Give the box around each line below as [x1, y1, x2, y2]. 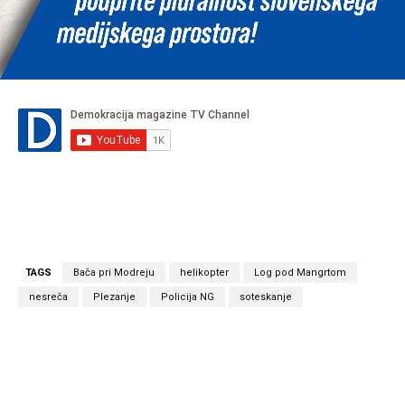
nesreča [29, 290, 68, 303]
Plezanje [93, 290, 136, 303]
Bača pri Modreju [73, 266, 155, 278]
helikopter [180, 266, 229, 278]
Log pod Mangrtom [254, 266, 346, 278]
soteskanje [240, 290, 292, 303]
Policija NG [161, 290, 214, 303]
